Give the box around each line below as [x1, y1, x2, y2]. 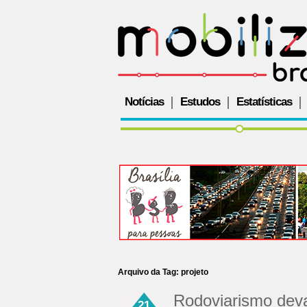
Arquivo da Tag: [118, 267, 181, 277]
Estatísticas [236, 95, 292, 108]
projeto [181, 267, 208, 277]
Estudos [180, 95, 220, 108]
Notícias [125, 95, 164, 108]
